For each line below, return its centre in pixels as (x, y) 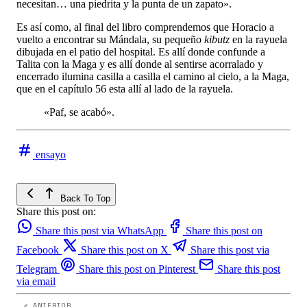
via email (36, 281)
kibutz (217, 39)
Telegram (37, 269)
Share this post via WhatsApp (100, 230)
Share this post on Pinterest (137, 269)
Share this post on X (125, 249)
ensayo (51, 154)
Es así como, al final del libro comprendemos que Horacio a (145, 27)
